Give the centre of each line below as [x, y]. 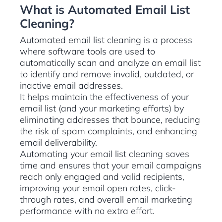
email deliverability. [60, 143]
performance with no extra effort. [87, 211]
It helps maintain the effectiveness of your [104, 97]
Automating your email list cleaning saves [105, 154]
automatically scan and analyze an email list [110, 63]
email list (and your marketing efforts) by [102, 109]
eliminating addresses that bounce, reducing [110, 120]
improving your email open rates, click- [98, 188]
